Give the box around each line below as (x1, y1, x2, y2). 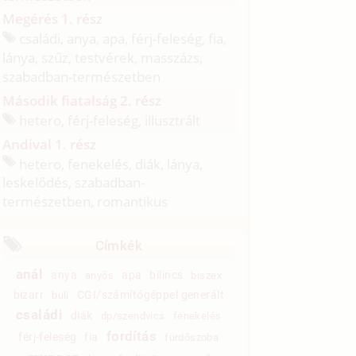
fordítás (106, 328, 157, 345)
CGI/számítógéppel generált (76, 288, 224, 302)
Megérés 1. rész (2, 10, 103, 29)
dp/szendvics (100, 310, 165, 323)
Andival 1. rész (2, 134, 97, 153)
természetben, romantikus (2, 192, 168, 211)
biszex (191, 269, 222, 282)
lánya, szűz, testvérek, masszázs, (2, 48, 203, 68)
